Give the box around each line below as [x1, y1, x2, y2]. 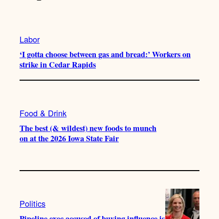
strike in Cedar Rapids [20, 59, 96, 71]
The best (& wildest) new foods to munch [20, 122, 156, 134]
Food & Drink [20, 107, 66, 119]
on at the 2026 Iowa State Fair [20, 132, 119, 145]
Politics [20, 197, 45, 210]
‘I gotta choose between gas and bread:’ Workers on [20, 48, 191, 61]
